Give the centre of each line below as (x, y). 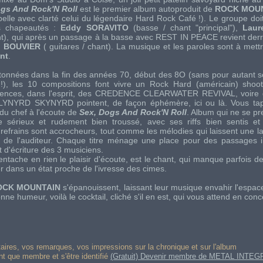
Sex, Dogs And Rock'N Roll (133, 112)
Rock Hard (171, 84)
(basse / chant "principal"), (185, 28)
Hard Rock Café (166, 18)
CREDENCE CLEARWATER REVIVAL (165, 93)
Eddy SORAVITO (95, 28)
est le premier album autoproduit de (146, 9)
